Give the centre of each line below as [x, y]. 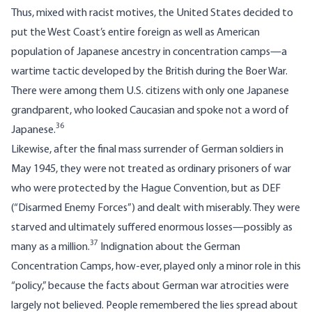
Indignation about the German [169, 248]
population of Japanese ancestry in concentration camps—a [149, 53]
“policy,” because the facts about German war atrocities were [150, 287]
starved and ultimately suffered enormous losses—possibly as [152, 228]
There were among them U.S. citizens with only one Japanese [150, 92]
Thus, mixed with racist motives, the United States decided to [152, 14]
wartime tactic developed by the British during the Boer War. [149, 72]
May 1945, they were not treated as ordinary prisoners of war [151, 170]
